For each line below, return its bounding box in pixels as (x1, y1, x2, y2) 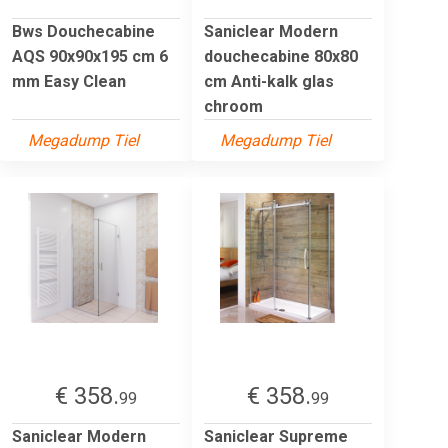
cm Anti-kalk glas (204, 71, 334, 91)
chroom (204, 96, 263, 116)
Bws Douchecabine (12, 21, 155, 41)
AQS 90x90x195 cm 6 (12, 46, 168, 66)
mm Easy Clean (12, 71, 126, 91)
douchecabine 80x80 (204, 46, 358, 66)
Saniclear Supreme (204, 426, 348, 446)
